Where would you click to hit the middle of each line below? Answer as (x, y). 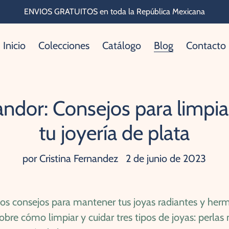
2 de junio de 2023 (166, 158)
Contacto (206, 45)
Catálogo (121, 45)
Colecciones (64, 45)
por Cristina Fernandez (71, 158)
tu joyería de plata (114, 133)
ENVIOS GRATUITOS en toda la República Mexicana (114, 12)
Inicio (14, 45)
